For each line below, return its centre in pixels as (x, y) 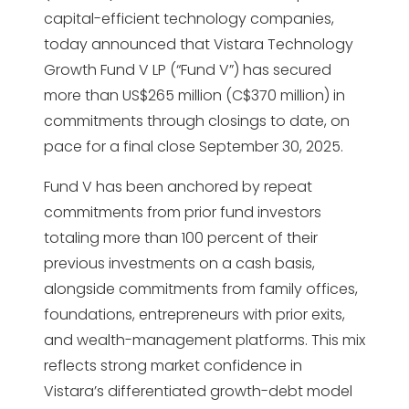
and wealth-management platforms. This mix (204, 340)
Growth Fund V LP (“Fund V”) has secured (188, 69)
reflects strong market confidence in (173, 365)
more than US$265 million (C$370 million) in (194, 95)
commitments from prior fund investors (183, 212)
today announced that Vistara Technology (199, 44)
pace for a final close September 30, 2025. (194, 146)
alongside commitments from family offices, (201, 288)
